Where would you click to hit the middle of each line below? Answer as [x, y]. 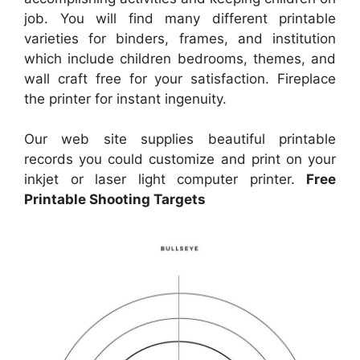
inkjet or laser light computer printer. [165, 180]
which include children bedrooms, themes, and [180, 58]
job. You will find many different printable [180, 18]
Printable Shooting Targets [115, 200]
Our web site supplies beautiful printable [180, 139]
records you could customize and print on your [180, 160]
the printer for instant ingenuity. [125, 98]
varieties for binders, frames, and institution [180, 38]
